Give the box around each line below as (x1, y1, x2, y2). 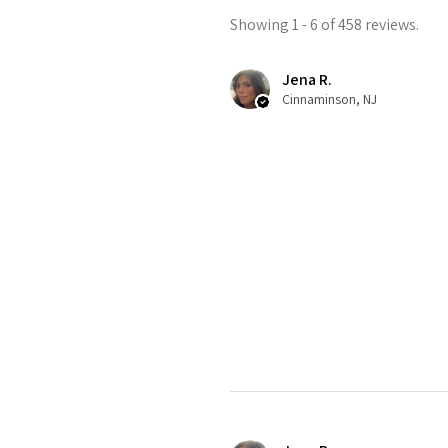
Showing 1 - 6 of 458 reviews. (230, 14, 419, 36)
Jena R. (282, 69, 332, 91)
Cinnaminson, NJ (282, 90, 377, 109)
